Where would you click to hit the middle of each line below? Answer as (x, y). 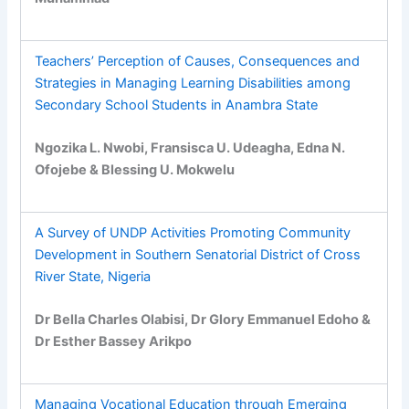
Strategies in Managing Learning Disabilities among (193, 83)
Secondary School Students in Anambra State (177, 105)
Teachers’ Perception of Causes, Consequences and (198, 61)
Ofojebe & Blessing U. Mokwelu (135, 169)
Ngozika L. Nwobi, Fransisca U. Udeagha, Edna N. (190, 147)
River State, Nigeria (93, 276)
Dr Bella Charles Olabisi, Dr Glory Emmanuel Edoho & (203, 319)
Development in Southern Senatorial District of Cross (198, 254)
